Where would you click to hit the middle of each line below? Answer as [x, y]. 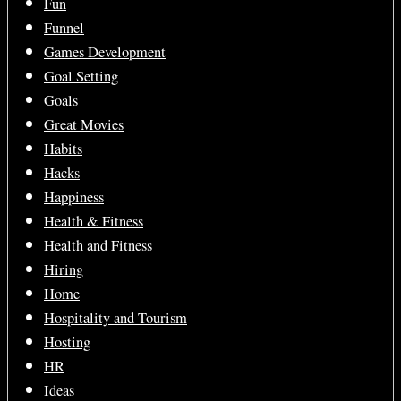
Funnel [64, 28]
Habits [63, 149]
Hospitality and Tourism [115, 318]
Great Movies [84, 124]
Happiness [74, 197]
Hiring [64, 269]
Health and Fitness [98, 245]
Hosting [67, 342]
